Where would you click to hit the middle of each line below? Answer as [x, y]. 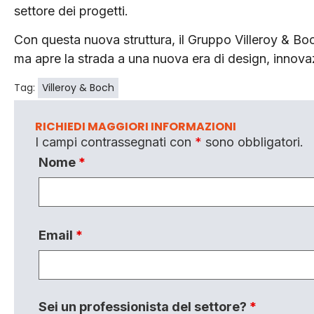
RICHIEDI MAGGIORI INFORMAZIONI [136, 127]
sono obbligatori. [253, 142]
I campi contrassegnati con [115, 142]
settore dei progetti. [71, 11]
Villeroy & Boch [78, 88]
